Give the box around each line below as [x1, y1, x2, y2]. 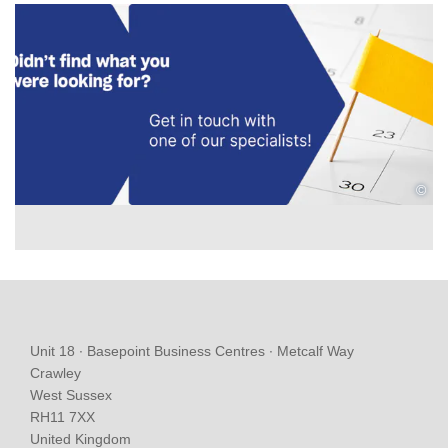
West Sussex [30, 387, 112, 404]
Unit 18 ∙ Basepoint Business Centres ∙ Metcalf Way [30, 343, 354, 360]
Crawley [30, 365, 81, 382]
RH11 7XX [30, 409, 95, 426]
